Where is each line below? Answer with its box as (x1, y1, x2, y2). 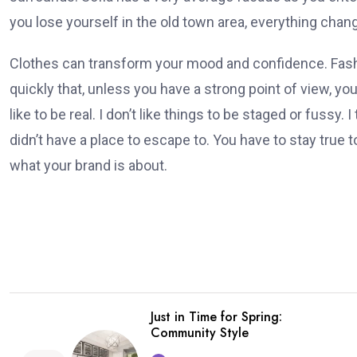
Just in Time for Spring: (151, 308, 282, 326)
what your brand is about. (10, 157, 167, 174)
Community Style (151, 324, 249, 342)
